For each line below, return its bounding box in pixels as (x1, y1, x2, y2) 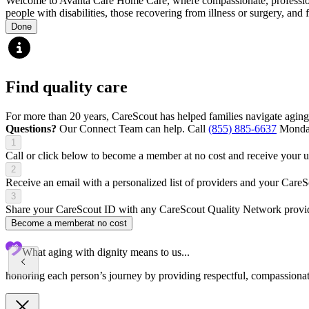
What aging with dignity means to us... (22, 246, 190, 258)
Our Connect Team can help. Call (57, 122, 208, 134)
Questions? (6, 122, 57, 134)
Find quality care (6, 78, 128, 97)
